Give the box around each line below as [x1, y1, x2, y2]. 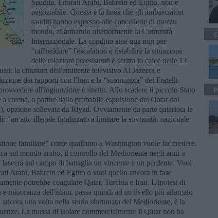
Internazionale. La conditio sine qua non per [31, 36, 166, 45]
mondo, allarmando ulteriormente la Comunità [31, 27, 172, 36]
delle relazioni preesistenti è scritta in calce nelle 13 [31, 56, 187, 65]
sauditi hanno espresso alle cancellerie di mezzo [31, 17, 177, 26]
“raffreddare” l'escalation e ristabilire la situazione [31, 46, 182, 55]
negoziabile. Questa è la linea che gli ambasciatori [31, 7, 183, 16]
